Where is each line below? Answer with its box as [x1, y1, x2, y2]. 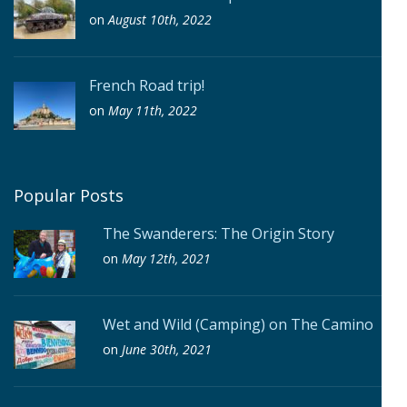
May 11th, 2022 [108, 102, 197, 120]
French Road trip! [89, 75, 204, 96]
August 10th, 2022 [108, 11, 212, 29]
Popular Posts [14, 184, 124, 207]
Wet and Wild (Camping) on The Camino [103, 314, 373, 335]
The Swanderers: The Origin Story [103, 223, 334, 244]
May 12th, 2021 [122, 250, 211, 268]
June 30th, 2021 [122, 341, 212, 359]
